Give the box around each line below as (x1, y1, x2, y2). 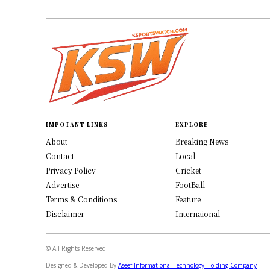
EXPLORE (175, 121, 208, 129)
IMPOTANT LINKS (46, 121, 108, 129)
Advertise (46, 180, 79, 190)
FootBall (175, 180, 205, 190)
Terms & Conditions (46, 194, 117, 205)
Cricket (175, 165, 201, 176)
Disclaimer (46, 209, 84, 219)
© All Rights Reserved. (46, 244, 108, 253)
